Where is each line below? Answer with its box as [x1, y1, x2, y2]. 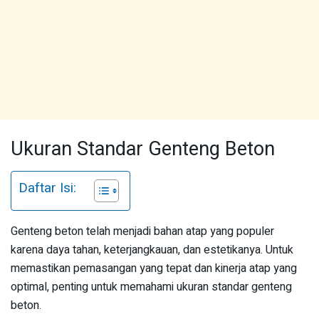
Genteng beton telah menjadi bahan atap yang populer [11, 223, 274, 241]
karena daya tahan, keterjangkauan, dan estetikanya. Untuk [11, 241, 293, 259]
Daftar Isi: [19, 178, 76, 199]
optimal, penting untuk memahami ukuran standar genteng [11, 278, 292, 296]
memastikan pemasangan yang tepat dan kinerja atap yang [11, 260, 297, 278]
